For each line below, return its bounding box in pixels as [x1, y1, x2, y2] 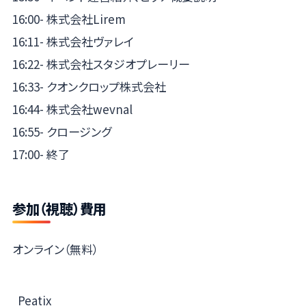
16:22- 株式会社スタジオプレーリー [12, 55, 190, 73]
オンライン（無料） [12, 240, 98, 258]
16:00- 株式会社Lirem [12, 10, 126, 28]
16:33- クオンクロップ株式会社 [12, 78, 166, 96]
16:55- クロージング [12, 123, 111, 141]
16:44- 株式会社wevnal [12, 100, 133, 118]
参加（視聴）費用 [12, 198, 107, 219]
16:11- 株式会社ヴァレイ [12, 33, 134, 51]
